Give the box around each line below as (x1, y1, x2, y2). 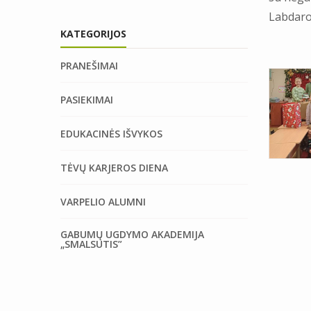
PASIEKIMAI (60, 93, 113, 106)
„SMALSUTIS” (60, 237, 122, 251)
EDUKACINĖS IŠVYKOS (60, 127, 162, 140)
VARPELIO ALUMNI (60, 195, 146, 208)
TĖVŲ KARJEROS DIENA (60, 161, 168, 174)
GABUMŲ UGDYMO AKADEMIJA (60, 228, 204, 241)
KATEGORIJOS (60, 27, 126, 40)
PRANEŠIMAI (60, 59, 118, 72)
